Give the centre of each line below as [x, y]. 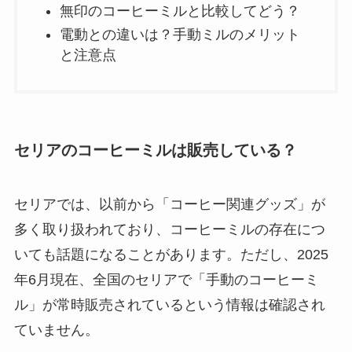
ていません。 [56, 330]
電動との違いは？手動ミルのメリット [180, 35]
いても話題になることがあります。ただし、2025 [171, 255]
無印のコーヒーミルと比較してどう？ [180, 11]
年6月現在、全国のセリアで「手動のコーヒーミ [166, 280]
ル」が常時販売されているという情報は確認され [169, 305]
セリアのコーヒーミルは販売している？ [155, 150]
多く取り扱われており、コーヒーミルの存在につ [169, 230]
